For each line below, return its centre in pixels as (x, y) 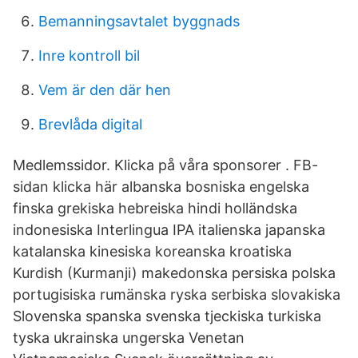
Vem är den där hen (105, 90)
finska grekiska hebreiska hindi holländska (155, 208)
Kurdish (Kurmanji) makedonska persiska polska (174, 273)
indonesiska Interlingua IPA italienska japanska (169, 230)
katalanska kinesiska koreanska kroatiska (152, 251)
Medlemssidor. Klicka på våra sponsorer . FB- (165, 165)
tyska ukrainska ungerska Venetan (129, 338)
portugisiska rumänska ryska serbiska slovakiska (177, 294)
